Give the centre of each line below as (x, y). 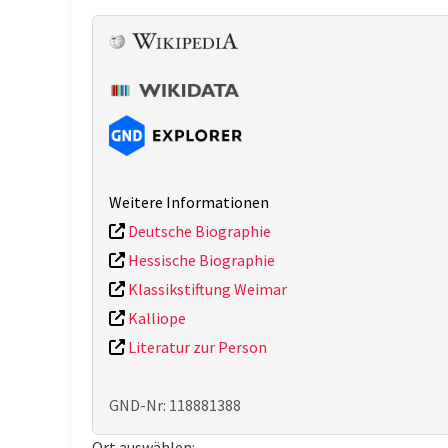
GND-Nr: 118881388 (175, 404)
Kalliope (155, 317)
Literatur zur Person (196, 346)
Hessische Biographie (200, 259)
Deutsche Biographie (198, 230)
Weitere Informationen (189, 201)
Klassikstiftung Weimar (206, 288)
